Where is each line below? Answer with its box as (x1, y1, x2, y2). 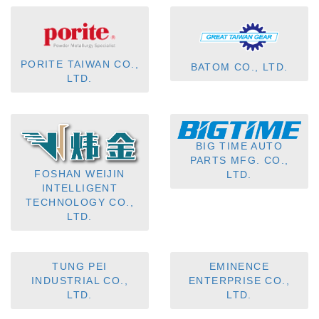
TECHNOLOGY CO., (26, 197, 134, 209)
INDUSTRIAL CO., (31, 275, 128, 287)
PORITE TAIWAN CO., (20, 58, 140, 70)
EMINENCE (209, 261, 270, 273)
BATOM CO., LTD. (190, 61, 288, 73)
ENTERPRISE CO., (189, 275, 290, 287)
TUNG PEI (52, 261, 108, 273)
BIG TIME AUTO (195, 140, 283, 152)
